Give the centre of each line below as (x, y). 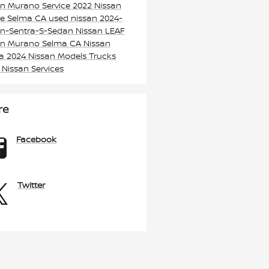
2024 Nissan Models (47, 55)
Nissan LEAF (100, 30)
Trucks (102, 55)
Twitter (31, 184)
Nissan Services (32, 68)
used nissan (74, 17)
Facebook (36, 139)
